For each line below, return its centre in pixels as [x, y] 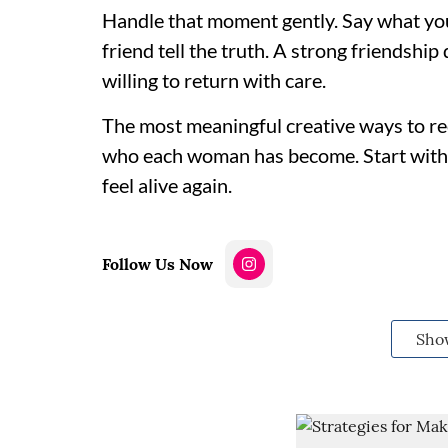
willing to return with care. [214, 80]
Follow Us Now [157, 264]
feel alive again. [167, 185]
